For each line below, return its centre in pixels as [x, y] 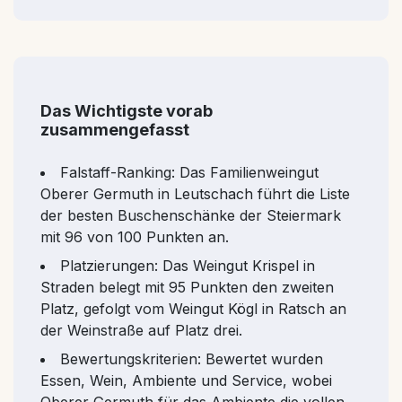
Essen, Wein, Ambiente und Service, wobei [186, 380]
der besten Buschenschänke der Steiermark [191, 215]
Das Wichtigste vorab [127, 110]
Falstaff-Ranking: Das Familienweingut [189, 172]
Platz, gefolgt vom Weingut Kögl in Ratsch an [193, 308]
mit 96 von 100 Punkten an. [135, 236]
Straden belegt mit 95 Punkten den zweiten [187, 287]
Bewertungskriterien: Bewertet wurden [192, 358]
